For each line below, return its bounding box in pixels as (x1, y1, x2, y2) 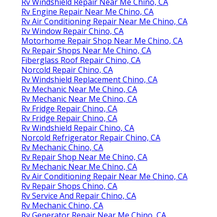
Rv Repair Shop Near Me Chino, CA (21, 152, 147, 163)
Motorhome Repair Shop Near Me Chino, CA (21, 35, 183, 46)
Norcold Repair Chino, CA (21, 64, 113, 76)
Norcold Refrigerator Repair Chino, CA (21, 132, 160, 143)
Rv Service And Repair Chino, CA (21, 190, 136, 201)
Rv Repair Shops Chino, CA (21, 181, 117, 192)
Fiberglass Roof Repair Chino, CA (21, 55, 140, 66)
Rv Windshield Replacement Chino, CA (21, 74, 157, 85)
